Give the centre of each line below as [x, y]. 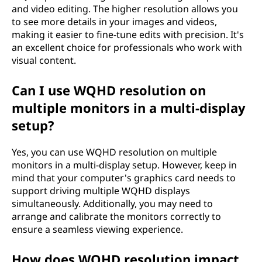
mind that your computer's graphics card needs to [124, 178]
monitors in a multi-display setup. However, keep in [124, 165]
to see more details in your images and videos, [114, 22]
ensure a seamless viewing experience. [97, 229]
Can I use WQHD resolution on [109, 90]
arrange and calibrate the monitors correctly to [116, 216]
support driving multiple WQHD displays [101, 191]
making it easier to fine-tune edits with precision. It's [128, 35]
